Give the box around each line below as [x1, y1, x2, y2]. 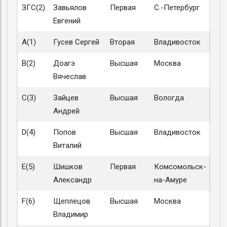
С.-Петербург [154, 3, 200, 12]
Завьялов [53, 3, 87, 12]
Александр [53, 175, 92, 184]
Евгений [53, 16, 81, 25]
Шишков [53, 162, 83, 171]
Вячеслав [53, 72, 86, 81]
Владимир [53, 210, 88, 219]
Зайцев [53, 93, 79, 102]
